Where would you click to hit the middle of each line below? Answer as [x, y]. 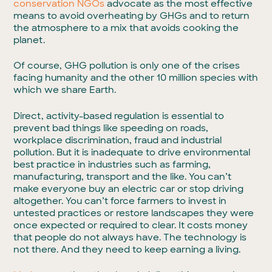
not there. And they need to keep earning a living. [127, 249]
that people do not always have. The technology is [130, 237]
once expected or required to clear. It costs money [131, 225]
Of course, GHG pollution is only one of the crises [127, 66]
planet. [29, 40]
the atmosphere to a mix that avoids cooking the [126, 28]
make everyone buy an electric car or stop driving [129, 189]
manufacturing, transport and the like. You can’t [123, 176]
